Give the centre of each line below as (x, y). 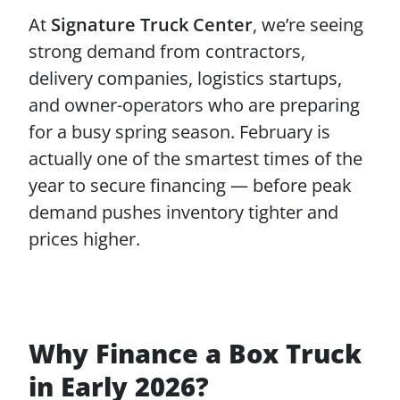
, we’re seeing (308, 25)
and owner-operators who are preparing (194, 105)
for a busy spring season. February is (179, 132)
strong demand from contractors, (167, 51)
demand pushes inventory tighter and (183, 212)
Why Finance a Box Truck (195, 353)
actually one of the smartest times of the (196, 158)
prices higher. (84, 239)
